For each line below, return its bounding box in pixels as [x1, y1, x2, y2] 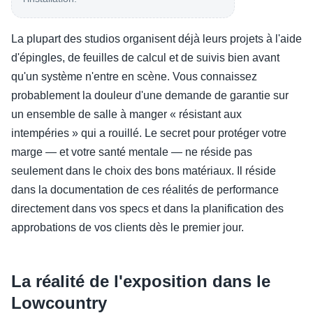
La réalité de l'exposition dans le [11, 272, 270, 291]
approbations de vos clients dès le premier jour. [11, 221, 244, 234]
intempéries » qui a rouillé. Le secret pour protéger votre [11, 127, 286, 140]
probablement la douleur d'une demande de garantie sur [11, 89, 289, 102]
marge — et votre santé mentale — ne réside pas [11, 146, 252, 159]
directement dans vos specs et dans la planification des [11, 203, 284, 215]
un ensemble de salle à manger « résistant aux [11, 108, 242, 121]
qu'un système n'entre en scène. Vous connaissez [11, 71, 257, 83]
